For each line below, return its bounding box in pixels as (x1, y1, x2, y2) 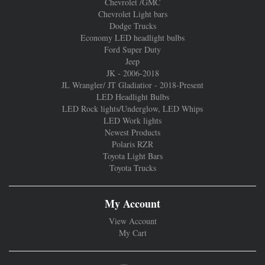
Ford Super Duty (104, 43, 161, 55)
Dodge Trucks (109, 20, 156, 31)
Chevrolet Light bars (98, 8, 167, 20)
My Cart (118, 227, 147, 238)
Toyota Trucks (109, 161, 156, 173)
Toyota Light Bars (102, 150, 163, 161)
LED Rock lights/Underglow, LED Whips (62, 102, 203, 114)
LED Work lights (104, 114, 161, 126)
